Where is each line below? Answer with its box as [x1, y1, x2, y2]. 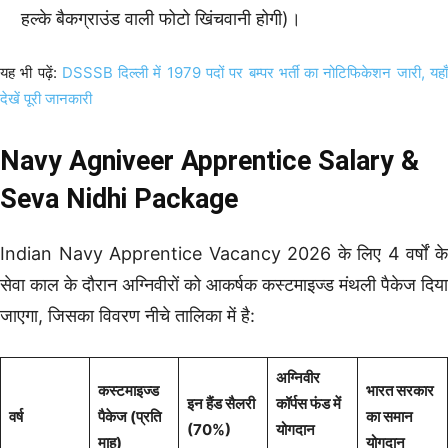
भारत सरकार [365, 380, 434, 400]
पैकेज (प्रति [97, 406, 161, 426]
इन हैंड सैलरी [186, 393, 255, 413]
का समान [365, 406, 413, 426]
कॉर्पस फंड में [275, 393, 341, 413]
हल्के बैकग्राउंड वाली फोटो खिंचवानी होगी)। [21, 7, 301, 29]
